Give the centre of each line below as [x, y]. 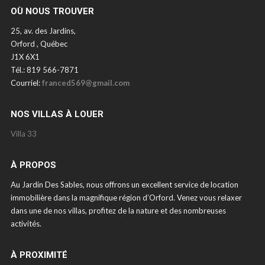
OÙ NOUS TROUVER [52, 11]
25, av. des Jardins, [43, 30]
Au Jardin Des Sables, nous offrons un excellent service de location [124, 184]
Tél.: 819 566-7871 [44, 70]
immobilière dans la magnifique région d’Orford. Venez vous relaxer [126, 197]
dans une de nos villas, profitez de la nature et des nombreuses [118, 210]
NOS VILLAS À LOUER [57, 114]
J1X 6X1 [25, 56]
